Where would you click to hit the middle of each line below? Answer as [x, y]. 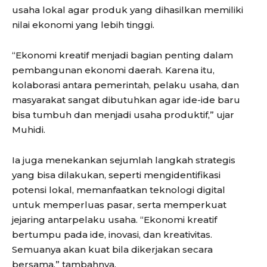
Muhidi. [29, 130]
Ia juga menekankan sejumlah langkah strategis [124, 160]
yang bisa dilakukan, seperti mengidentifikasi [116, 175]
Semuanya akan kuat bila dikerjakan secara [112, 250]
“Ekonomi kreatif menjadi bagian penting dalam [122, 55]
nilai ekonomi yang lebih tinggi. [83, 25]
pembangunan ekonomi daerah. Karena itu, [113, 70]
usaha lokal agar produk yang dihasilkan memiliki [128, 10]
